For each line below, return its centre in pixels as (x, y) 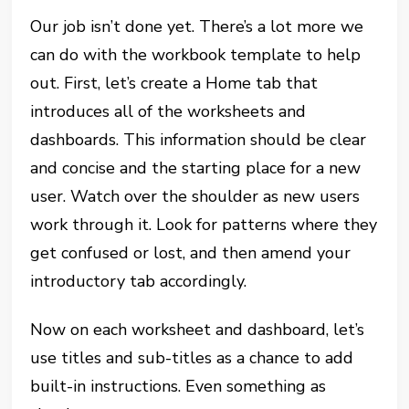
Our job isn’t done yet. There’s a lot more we (197, 26)
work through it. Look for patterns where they (204, 224)
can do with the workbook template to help (196, 54)
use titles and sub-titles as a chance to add (192, 357)
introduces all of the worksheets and (168, 111)
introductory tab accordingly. (139, 281)
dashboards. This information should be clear (199, 139)
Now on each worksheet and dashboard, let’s (198, 329)
